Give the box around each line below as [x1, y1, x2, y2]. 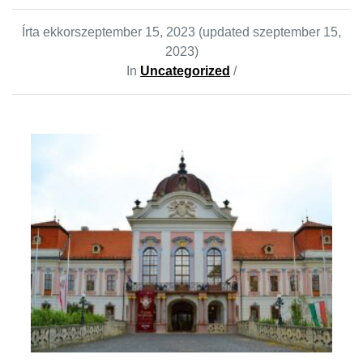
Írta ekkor [22, 24, 75, 39]
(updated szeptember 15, [199, 24, 341, 39]
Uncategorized [140, 63, 230, 78]
